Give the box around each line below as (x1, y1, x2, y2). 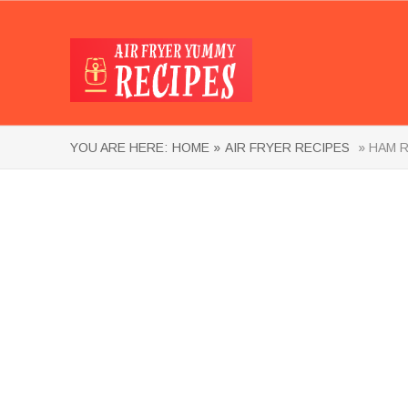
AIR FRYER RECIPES (225, 140, 350, 155)
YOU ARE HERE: (70, 140, 168, 155)
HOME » (172, 140, 220, 155)
